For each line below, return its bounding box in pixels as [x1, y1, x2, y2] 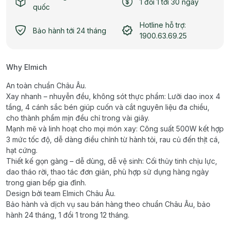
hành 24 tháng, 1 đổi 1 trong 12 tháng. [6, 210, 129, 220]
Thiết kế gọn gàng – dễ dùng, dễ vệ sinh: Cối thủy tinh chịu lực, [6, 157, 217, 166]
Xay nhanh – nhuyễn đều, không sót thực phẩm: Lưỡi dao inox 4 [6, 92, 220, 101]
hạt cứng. [6, 146, 37, 155]
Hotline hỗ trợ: [140, 21, 186, 30]
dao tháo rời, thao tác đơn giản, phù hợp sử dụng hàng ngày [6, 167, 209, 177]
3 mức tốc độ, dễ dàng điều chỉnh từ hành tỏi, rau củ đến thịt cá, [6, 135, 220, 144]
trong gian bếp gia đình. [6, 178, 86, 187]
